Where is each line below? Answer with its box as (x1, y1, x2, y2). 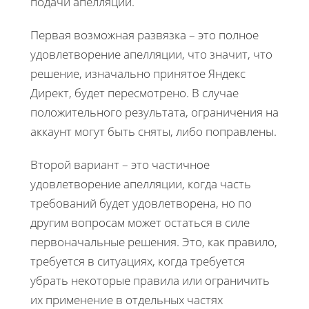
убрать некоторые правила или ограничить (30, 272, 270, 289)
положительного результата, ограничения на (30, 104, 279, 121)
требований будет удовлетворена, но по (30, 195, 252, 212)
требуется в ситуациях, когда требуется (30, 253, 245, 270)
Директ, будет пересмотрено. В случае (30, 85, 239, 101)
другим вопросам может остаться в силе (30, 215, 250, 231)
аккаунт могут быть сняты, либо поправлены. (30, 123, 277, 140)
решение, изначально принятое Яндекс (30, 66, 246, 82)
